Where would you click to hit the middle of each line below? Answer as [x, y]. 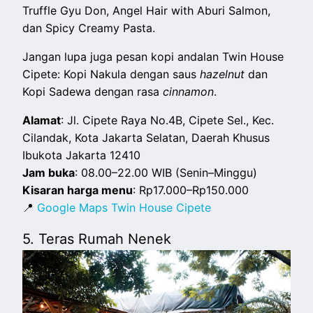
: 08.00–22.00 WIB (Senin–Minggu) [166, 173]
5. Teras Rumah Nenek [97, 239]
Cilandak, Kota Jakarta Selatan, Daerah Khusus [146, 138]
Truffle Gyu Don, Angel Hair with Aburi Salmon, [147, 11]
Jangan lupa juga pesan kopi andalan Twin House [153, 57]
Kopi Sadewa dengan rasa [93, 92]
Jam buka [49, 173]
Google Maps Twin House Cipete [124, 208]
